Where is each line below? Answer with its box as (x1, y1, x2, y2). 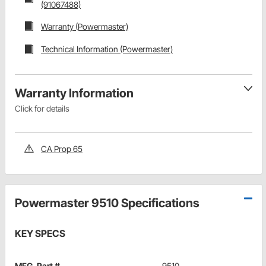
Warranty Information (15, 85, 134, 100)
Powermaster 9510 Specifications (15, 195, 199, 210)
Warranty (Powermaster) (41, 21, 128, 31)
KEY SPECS (15, 227, 65, 239)
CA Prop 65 (41, 143, 83, 154)
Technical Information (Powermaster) (41, 44, 173, 55)
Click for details (15, 103, 69, 113)
